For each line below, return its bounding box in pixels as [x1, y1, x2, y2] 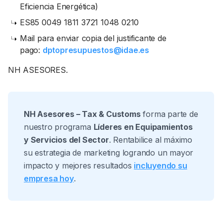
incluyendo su [134, 161, 187, 170]
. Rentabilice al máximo [109, 135, 193, 145]
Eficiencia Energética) [20, 1, 98, 11]
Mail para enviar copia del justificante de [20, 33, 166, 43]
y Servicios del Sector [24, 135, 109, 145]
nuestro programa [24, 122, 94, 132]
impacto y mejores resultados [24, 161, 134, 170]
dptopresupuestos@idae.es [42, 45, 150, 55]
